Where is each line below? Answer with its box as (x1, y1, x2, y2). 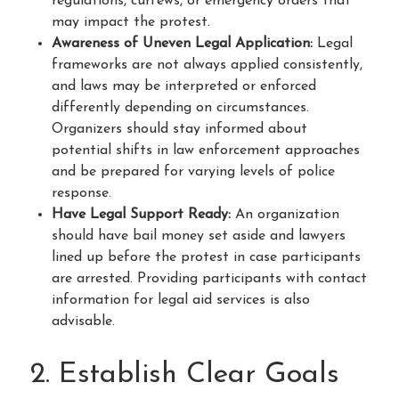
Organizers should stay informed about (52, 121, 307, 136)
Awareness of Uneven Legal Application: (52, 36, 313, 51)
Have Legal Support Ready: (52, 207, 231, 222)
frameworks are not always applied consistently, (52, 57, 362, 72)
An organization (231, 207, 339, 222)
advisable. (52, 313, 115, 329)
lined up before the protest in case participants (52, 249, 361, 265)
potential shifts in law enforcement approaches (52, 142, 360, 158)
